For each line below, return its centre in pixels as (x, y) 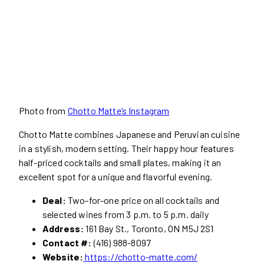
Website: (63, 256)
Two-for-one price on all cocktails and (143, 200)
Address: (64, 228)
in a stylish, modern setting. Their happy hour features (126, 148)
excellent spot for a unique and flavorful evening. (116, 176)
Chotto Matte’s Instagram (118, 110)
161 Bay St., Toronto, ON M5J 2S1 (150, 228)
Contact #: (68, 242)
